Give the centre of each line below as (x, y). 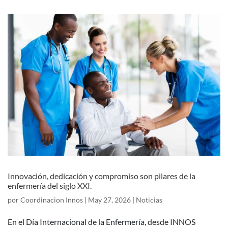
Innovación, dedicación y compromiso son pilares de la (102, 176)
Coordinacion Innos (52, 199)
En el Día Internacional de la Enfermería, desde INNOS (102, 221)
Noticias (149, 199)
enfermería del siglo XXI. (50, 185)
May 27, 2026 (109, 199)
